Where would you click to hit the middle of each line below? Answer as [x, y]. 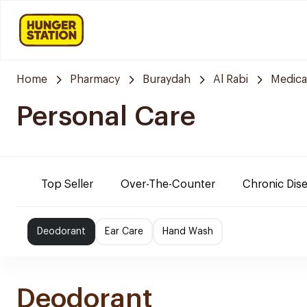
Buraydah [167, 79]
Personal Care [106, 116]
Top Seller [67, 184]
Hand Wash [188, 232]
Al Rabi [231, 79]
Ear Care [124, 232]
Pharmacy [95, 79]
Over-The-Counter [168, 184]
